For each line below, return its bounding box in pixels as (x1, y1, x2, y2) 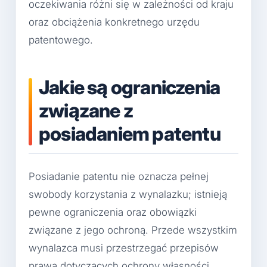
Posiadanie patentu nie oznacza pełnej (29, 170, 209, 183)
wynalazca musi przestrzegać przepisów (29, 242, 219, 254)
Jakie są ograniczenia (39, 75, 221, 99)
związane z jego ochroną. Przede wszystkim (29, 224, 237, 237)
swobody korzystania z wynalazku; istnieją (29, 188, 227, 201)
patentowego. (29, 33, 93, 46)
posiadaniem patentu (39, 122, 221, 145)
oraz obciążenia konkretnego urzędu (29, 15, 200, 28)
